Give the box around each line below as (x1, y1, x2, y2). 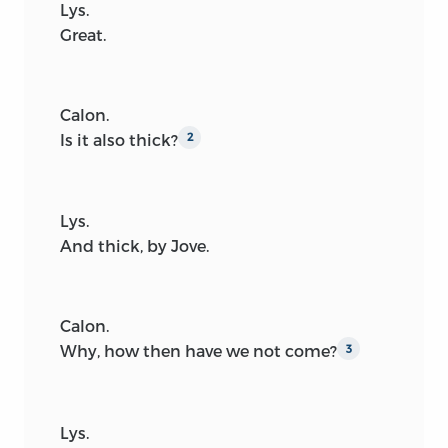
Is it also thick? (60, 129, 178, 149)
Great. (60, 24, 106, 44)
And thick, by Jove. (60, 236, 209, 256)
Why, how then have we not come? (60, 341, 337, 361)
